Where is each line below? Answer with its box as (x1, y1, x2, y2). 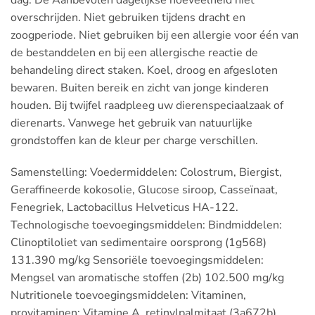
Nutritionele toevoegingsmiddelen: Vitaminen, (11, 288, 246, 304)
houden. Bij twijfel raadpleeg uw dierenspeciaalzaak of (11, 97, 283, 113)
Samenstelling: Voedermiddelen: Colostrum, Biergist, (11, 165, 282, 181)
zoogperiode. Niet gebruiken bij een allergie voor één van (11, 27, 299, 43)
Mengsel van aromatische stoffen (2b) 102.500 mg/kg (11, 270, 284, 286)
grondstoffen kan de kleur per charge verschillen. (11, 132, 258, 148)
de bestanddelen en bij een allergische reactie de (11, 44, 258, 60)
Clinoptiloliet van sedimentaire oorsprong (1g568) (11, 235, 266, 251)
